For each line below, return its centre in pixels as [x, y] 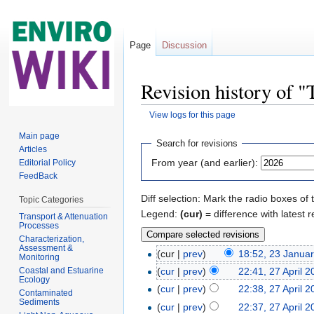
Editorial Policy [48, 162]
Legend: [161, 214]
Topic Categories [52, 199]
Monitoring [40, 257]
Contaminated [46, 293]
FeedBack [39, 176]
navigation [205, 125]
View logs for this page [192, 114]
